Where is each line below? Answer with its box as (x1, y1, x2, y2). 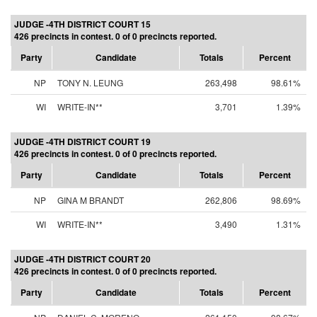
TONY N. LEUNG (57, 76, 123, 88)
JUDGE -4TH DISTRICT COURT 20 (14, 253, 151, 265)
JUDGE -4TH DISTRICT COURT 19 (14, 135, 151, 148)
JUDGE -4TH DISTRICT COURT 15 (14, 18, 151, 30)
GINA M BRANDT (57, 194, 124, 206)
